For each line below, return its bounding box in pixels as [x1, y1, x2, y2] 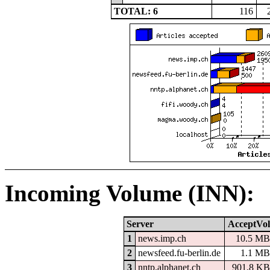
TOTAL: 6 [114, 5, 159, 16]
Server [127, 218, 154, 229]
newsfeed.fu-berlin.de [138, 247, 221, 258]
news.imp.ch [138, 233, 187, 243]
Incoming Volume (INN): [5, 180, 254, 206]
